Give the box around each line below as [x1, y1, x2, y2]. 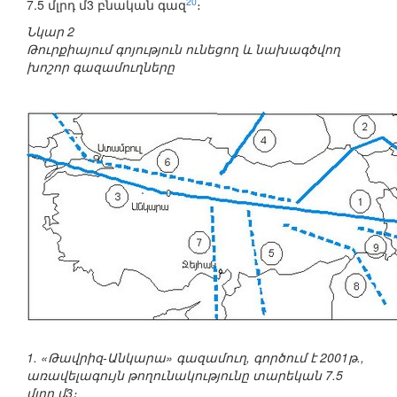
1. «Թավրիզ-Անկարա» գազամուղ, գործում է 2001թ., [27, 348, 364, 367]
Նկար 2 [27, 22, 74, 41]
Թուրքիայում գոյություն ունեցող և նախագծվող [27, 40, 340, 58]
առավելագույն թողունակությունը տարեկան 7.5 [27, 366, 343, 385]
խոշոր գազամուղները [27, 58, 175, 76]
